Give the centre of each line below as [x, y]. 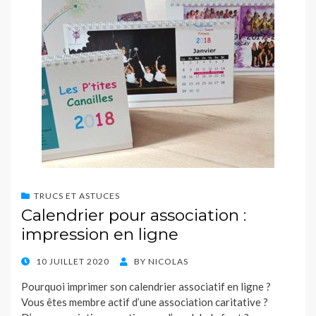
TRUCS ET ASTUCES [77, 196]
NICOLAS [168, 262]
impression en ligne [100, 235]
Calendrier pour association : [134, 215]
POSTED [38, 261]
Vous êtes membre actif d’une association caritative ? [145, 302]
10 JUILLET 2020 [73, 262]
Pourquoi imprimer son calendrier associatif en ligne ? [147, 287]
